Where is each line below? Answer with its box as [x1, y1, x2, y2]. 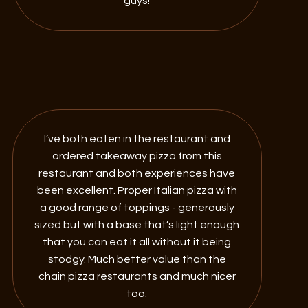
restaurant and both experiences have [38, 167, 236, 179]
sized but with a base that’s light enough [34, 219, 240, 230]
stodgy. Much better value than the [47, 253, 226, 265]
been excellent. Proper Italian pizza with [36, 184, 237, 196]
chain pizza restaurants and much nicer [38, 270, 236, 282]
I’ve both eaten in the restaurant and [43, 133, 230, 144]
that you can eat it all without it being [43, 236, 232, 247]
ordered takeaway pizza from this [52, 150, 222, 162]
